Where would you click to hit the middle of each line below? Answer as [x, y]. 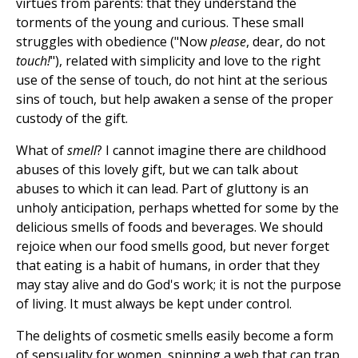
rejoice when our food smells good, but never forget [173, 247]
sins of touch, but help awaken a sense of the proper [175, 99]
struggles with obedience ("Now [113, 42]
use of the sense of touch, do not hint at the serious [172, 80]
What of [42, 151]
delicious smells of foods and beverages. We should [169, 227]
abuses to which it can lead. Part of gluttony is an [162, 189]
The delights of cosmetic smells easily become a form [175, 336]
